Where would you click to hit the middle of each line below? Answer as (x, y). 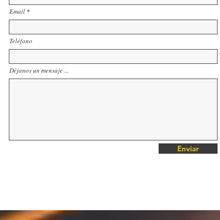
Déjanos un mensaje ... (39, 70)
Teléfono (21, 41)
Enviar (188, 149)
